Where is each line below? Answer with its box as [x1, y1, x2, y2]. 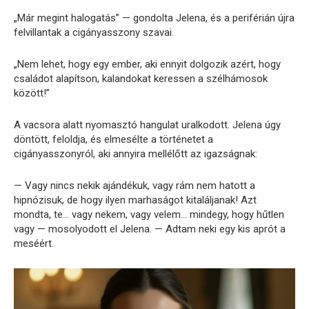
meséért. [14, 237, 54, 250]
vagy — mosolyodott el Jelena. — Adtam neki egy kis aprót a [14, 223, 286, 236]
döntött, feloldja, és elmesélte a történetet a [14, 133, 213, 146]
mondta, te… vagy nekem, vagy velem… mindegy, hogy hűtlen [14, 208, 284, 221]
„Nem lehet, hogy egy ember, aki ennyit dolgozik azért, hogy [14, 58, 281, 71]
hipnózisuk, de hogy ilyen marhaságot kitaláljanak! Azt [14, 194, 257, 207]
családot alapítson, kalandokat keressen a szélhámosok [14, 72, 268, 86]
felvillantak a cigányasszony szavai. [14, 26, 174, 39]
